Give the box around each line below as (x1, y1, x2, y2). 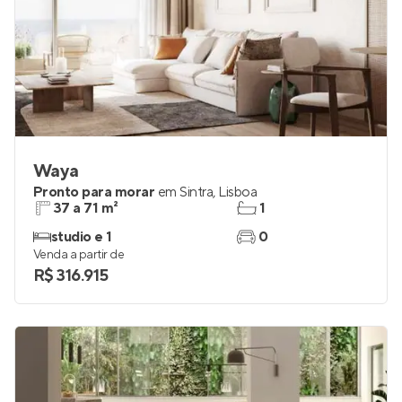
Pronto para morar (33, 183, 155, 201)
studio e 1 (51, 228, 112, 246)
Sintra (179, 183, 214, 201)
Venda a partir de (33, 247, 125, 263)
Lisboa (218, 183, 258, 201)
